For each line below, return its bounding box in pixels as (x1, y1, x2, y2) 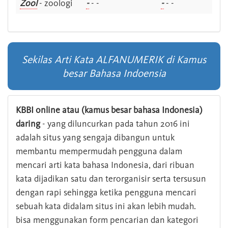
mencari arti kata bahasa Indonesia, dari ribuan (16, 159, 194, 171)
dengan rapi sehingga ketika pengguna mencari (16, 187, 196, 198)
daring (16, 118, 40, 130)
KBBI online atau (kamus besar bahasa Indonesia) (16, 104, 203, 116)
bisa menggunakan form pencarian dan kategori (16, 214, 198, 226)
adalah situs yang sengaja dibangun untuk (16, 132, 175, 144)
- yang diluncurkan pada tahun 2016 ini (40, 118, 190, 130)
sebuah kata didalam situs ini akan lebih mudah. (16, 201, 196, 212)
